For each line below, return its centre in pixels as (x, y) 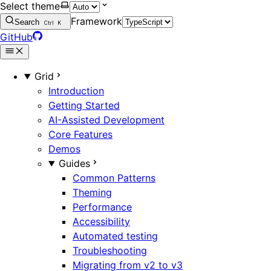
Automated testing (115, 236)
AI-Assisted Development (106, 120)
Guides (74, 164)
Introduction (76, 91)
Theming (92, 193)
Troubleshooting (110, 251)
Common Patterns (114, 178)
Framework (97, 21)
